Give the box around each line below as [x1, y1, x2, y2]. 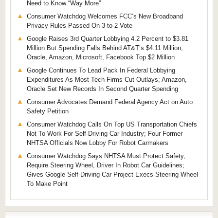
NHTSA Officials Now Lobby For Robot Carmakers [27, 139, 168, 147]
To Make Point [27, 180, 68, 188]
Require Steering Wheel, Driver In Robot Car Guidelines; [27, 162, 184, 169]
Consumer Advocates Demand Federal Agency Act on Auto [27, 98, 193, 106]
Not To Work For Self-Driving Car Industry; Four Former [27, 130, 182, 138]
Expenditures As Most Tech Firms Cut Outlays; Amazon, [27, 76, 187, 84]
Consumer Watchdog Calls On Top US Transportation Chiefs [27, 121, 197, 128]
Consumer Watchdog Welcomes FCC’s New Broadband [27, 13, 183, 20]
